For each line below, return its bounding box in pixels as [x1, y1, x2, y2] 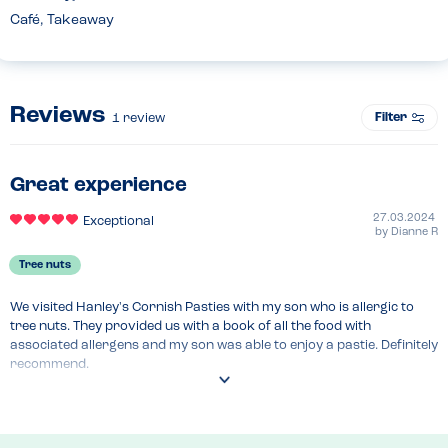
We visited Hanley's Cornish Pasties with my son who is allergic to [10, 301, 414, 315]
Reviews [10, 104, 112, 129]
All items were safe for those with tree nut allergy [10, 415, 313, 429]
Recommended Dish [10, 388, 163, 405]
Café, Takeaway [10, 13, 114, 29]
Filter [375, 111, 407, 125]
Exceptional [83, 215, 154, 229]
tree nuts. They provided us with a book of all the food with [10, 320, 371, 334]
